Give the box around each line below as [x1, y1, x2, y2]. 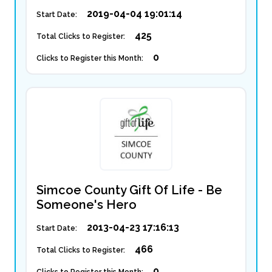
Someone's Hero [36, 197, 137, 212]
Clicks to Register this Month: [36, 54, 143, 63]
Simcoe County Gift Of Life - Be [36, 183, 222, 197]
